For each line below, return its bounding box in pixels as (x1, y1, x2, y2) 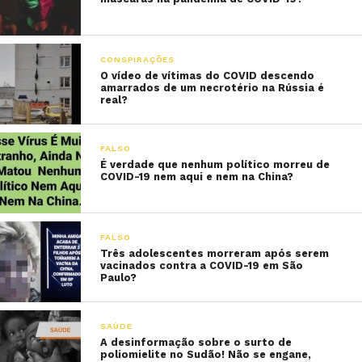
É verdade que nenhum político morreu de (100, 158, 330, 170)
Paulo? (100, 271, 137, 284)
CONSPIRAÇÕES (100, 54, 175, 65)
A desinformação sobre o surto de (100, 336, 293, 348)
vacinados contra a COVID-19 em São (100, 259, 304, 271)
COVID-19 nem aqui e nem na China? (100, 170, 294, 183)
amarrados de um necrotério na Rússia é (100, 82, 325, 94)
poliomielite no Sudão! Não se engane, (100, 348, 312, 360)
